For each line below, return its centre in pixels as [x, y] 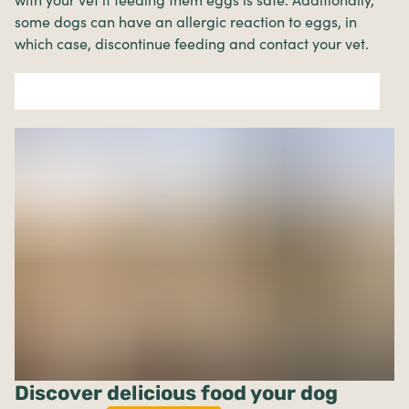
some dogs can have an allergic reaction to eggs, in [186, 21]
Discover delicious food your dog [176, 393]
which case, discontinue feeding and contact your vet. [192, 43]
